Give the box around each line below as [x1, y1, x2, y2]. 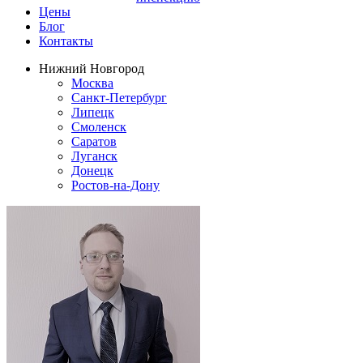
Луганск [71, 149, 117, 163]
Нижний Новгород [39, 62, 144, 75]
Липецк [71, 105, 114, 119]
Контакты [39, 34, 93, 48]
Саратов [71, 135, 117, 148]
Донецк [71, 164, 113, 177]
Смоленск [71, 120, 126, 134]
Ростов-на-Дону [71, 178, 160, 192]
